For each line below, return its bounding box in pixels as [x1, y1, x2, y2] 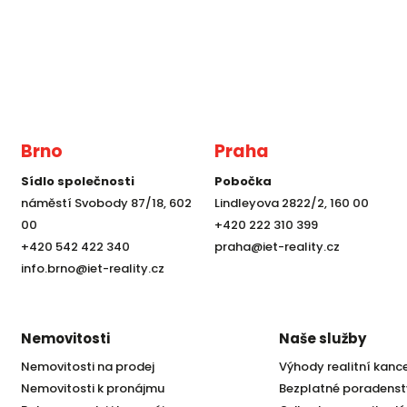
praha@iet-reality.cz [213, 238, 340, 256]
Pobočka [213, 173, 272, 191]
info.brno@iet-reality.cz [20, 260, 164, 278]
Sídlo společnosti [20, 173, 134, 191]
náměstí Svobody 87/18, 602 [20, 194, 192, 213]
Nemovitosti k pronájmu [20, 380, 164, 397]
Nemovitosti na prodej [20, 358, 154, 375]
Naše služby [279, 329, 367, 348]
